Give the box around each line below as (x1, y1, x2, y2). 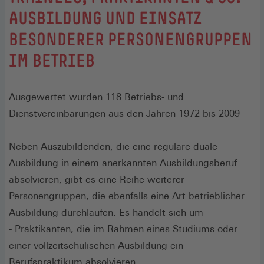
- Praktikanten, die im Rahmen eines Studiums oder (9, 223, 237, 235)
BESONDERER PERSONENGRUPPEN (9, 29, 252, 49)
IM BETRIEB (9, 50, 95, 70)
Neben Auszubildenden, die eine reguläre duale (9, 140, 217, 152)
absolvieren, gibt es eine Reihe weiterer (9, 173, 184, 185)
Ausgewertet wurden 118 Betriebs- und (9, 91, 184, 103)
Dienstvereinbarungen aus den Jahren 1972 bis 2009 (9, 107, 240, 119)
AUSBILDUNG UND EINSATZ (9, 8, 202, 28)
